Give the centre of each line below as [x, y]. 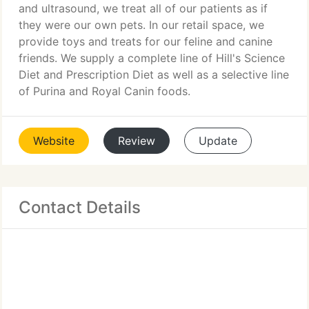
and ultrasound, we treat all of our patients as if [143, 8]
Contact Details [80, 207]
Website [54, 141]
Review [137, 141]
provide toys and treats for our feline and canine [146, 41]
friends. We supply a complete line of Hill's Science [152, 58]
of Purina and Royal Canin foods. [104, 91]
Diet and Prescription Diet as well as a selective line [154, 74]
